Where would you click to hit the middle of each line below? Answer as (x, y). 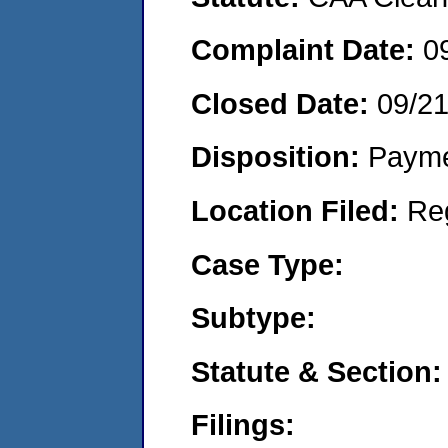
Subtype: (253, 318)
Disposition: (279, 157)
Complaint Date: (307, 50)
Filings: (243, 425)
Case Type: (267, 264)
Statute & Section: (316, 371)
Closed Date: (284, 103)
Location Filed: (299, 210)
